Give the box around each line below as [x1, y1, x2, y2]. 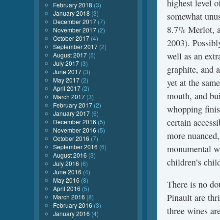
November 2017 [53, 26, 96, 34]
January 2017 [53, 109, 90, 117]
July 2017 [53, 59, 79, 67]
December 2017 [53, 17, 96, 26]
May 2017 [53, 76, 80, 84]
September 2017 [53, 42, 98, 51]
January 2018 [53, 9, 90, 17]
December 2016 [53, 117, 96, 126]
